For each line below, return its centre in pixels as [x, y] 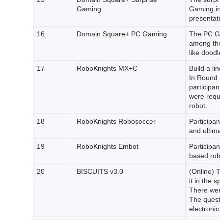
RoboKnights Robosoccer [116, 121]
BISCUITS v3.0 [100, 171]
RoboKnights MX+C [107, 68]
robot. [198, 106]
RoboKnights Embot [107, 146]
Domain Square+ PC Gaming [122, 34]
